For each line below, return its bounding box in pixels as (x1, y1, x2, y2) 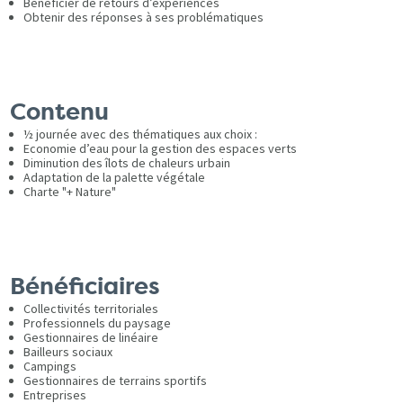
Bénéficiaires (10, 270, 161, 302)
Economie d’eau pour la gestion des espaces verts (23, 139, 298, 157)
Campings (23, 357, 77, 374)
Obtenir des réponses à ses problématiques (23, 8, 264, 25)
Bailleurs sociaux (23, 343, 113, 360)
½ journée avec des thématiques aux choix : (23, 125, 258, 142)
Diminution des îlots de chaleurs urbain (23, 154, 231, 171)
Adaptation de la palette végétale (23, 168, 206, 185)
